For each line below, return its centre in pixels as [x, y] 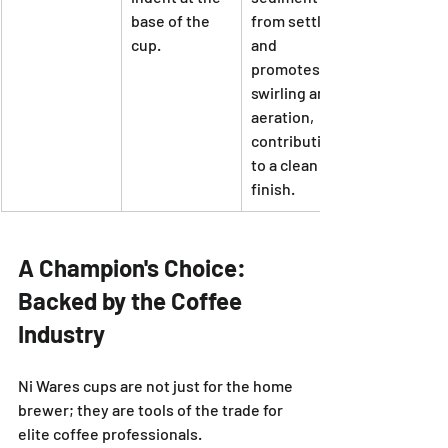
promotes [287, 69]
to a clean [286, 165]
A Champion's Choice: [134, 268]
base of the [172, 21]
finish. [273, 189]
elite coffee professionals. [110, 434]
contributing [296, 141]
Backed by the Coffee [132, 301]
